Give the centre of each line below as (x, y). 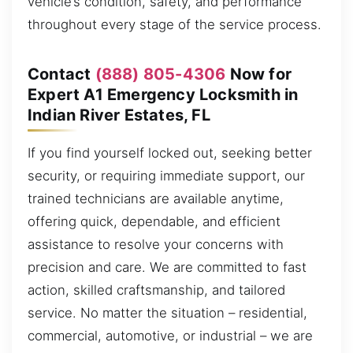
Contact (61, 74)
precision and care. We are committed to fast (167, 268)
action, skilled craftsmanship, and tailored (156, 290)
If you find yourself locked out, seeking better (170, 153)
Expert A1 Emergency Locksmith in (163, 95)
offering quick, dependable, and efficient (154, 222)
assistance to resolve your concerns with (156, 245)
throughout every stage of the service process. (175, 25)
